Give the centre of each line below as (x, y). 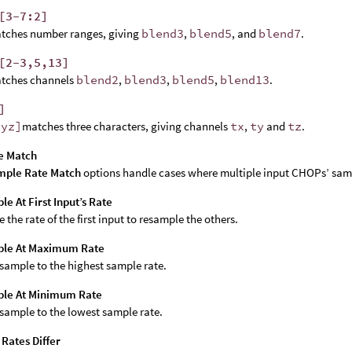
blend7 (280, 33)
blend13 (245, 79)
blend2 (98, 79)
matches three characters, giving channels (126, 126)
